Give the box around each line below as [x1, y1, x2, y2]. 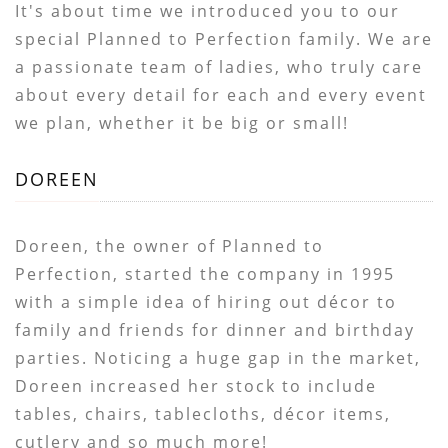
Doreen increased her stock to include [15, 375, 378, 397]
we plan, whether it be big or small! [15, 112, 350, 134]
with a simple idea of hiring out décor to [15, 291, 398, 313]
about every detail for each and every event [15, 84, 428, 106]
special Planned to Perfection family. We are [15, 28, 434, 50]
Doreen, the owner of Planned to [15, 235, 325, 257]
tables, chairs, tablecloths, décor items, [15, 403, 392, 425]
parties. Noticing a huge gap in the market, [15, 347, 422, 369]
